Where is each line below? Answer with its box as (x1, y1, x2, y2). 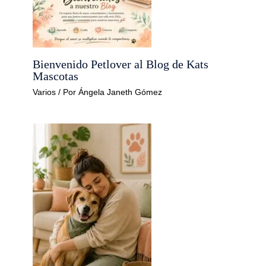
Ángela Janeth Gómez (78, 87, 162, 97)
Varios (32, 87, 56, 97)
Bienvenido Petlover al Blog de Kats (32, 57, 208, 71)
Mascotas (32, 69, 78, 83)
